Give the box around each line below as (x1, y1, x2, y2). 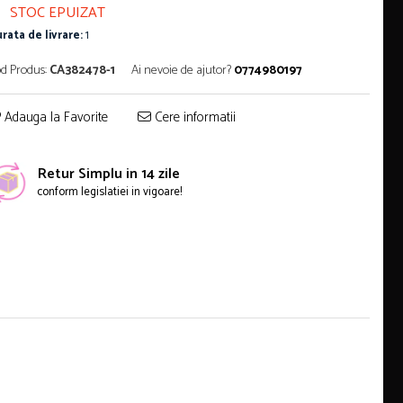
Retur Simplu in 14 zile (38, 162, 180, 186)
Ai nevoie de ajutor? (131, 60, 231, 81)
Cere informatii (151, 106, 236, 129)
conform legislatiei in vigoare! (36, 183, 182, 201)
